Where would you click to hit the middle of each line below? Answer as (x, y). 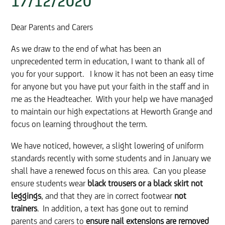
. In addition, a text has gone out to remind (113, 209)
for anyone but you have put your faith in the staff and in (110, 87)
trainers (24, 209)
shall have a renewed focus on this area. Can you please (109, 171)
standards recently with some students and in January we (111, 159)
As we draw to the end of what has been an (86, 49)
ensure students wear (48, 184)
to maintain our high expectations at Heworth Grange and (112, 112)
